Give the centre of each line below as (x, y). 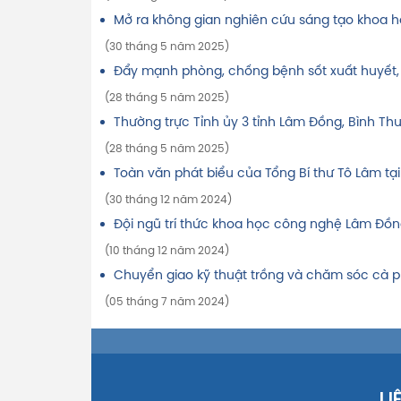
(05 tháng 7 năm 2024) (167, 303)
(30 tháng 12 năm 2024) (168, 200)
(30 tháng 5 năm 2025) (167, 47)
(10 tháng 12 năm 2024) (167, 252)
